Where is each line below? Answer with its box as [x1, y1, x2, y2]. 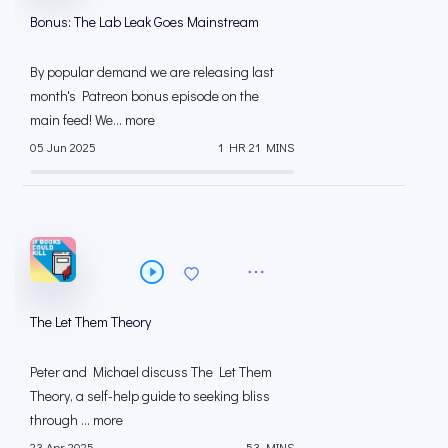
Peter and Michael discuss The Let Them [30, 361, 272, 381]
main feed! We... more [30, 109, 155, 129]
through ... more [30, 409, 123, 429]
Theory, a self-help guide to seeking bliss [30, 385, 270, 405]
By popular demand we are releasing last [30, 61, 274, 81]
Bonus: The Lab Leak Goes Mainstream [30, 11, 259, 31]
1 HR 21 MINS [218, 139, 294, 156]
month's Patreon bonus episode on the [30, 85, 259, 105]
